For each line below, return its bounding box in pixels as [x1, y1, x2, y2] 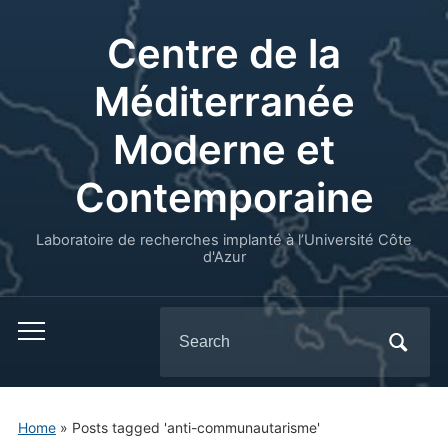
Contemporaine [74, 173, 374, 222]
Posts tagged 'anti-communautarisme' [71, 419, 320, 436]
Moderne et [113, 125, 335, 174]
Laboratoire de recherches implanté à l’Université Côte [36, 231, 412, 249]
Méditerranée [93, 77, 355, 126]
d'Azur [202, 248, 246, 266]
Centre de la [107, 29, 341, 78]
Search [159, 313, 212, 333]
